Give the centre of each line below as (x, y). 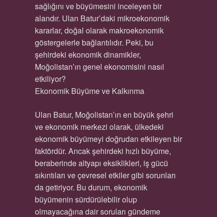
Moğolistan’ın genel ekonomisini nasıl (99, 67)
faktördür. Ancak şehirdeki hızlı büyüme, (103, 151)
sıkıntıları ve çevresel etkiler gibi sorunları (105, 175)
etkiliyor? (50, 79)
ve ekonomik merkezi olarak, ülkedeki (99, 127)
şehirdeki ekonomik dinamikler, (88, 54)
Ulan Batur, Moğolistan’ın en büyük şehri (104, 115)
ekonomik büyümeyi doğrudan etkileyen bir (108, 139)
